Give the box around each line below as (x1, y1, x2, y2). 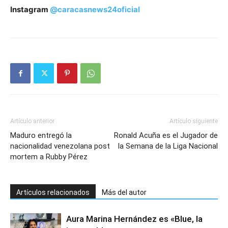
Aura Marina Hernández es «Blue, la (66, 214, 203, 224)
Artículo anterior (10, 118, 54, 125)
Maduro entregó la (10, 131, 72, 140)
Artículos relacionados (16, 188, 90, 197)
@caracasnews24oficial (50, 5, 140, 15)
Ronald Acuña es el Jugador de (114, 131, 218, 140)
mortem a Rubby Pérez (10, 152, 88, 162)
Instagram (10, 5, 50, 15)
